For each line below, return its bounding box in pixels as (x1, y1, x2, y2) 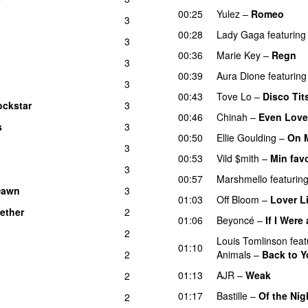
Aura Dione (217, 68, 265, 82)
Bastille (217, 288, 247, 302)
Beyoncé (217, 212, 254, 227)
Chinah (217, 109, 247, 124)
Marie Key (217, 47, 261, 62)
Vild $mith (217, 151, 259, 165)
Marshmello (217, 171, 267, 186)
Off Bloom (217, 192, 259, 206)
